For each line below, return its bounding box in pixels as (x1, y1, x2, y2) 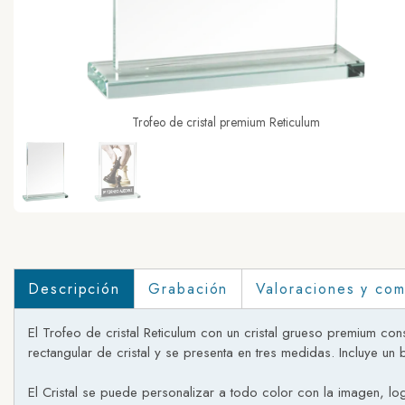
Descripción (28, 278, 121, 299)
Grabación (148, 278, 229, 299)
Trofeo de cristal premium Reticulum (132, 113, 320, 131)
